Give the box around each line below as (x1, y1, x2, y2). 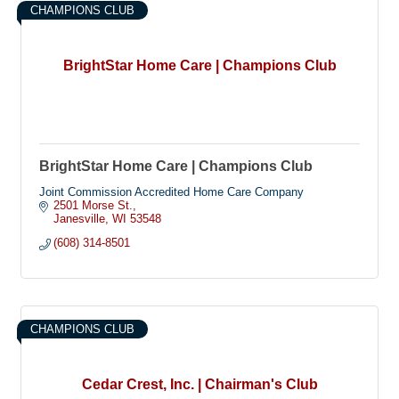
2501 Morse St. (53, 199, 134, 212)
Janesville (53, 212, 106, 225)
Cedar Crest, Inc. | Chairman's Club (81, 377, 318, 392)
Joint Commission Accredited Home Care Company (39, 185, 304, 199)
